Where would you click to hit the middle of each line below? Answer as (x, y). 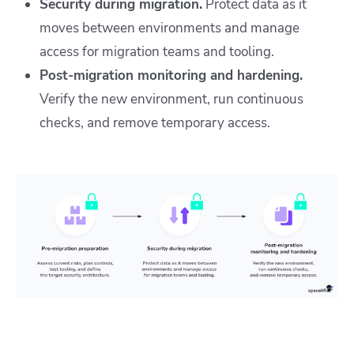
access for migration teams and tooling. (157, 51)
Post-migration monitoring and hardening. (171, 75)
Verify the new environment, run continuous (171, 99)
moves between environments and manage (169, 28)
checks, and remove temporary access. (155, 122)
